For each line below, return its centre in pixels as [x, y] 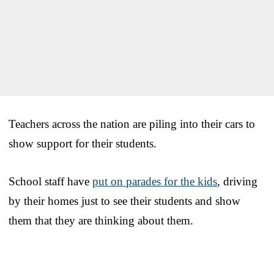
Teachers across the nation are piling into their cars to [132, 124]
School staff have [50, 181]
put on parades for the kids [155, 181]
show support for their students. [83, 143]
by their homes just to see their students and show [124, 201]
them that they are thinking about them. [101, 220]
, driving [237, 181]
